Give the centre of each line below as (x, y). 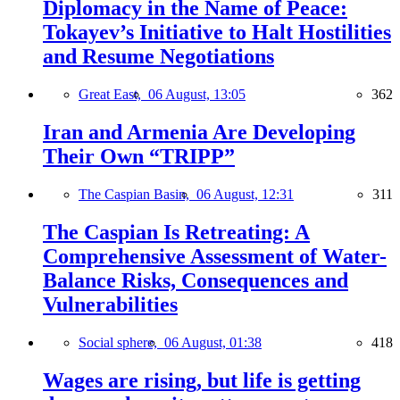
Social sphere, (121, 342)
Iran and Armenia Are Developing (199, 132)
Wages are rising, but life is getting (202, 380)
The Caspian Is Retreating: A (176, 232)
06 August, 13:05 (197, 95)
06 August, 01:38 (213, 342)
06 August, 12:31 (245, 194)
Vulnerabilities (110, 304)
